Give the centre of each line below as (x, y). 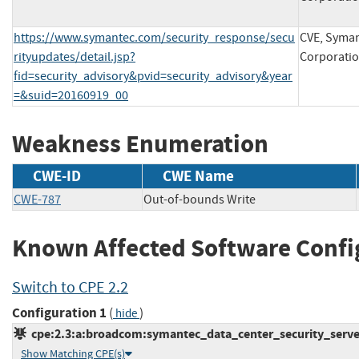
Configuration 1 (59, 313)
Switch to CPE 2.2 (70, 287)
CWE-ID (57, 175)
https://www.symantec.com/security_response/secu (154, 38)
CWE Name (198, 175)
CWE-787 (37, 199)
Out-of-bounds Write (200, 199)
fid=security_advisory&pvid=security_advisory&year (153, 77)
